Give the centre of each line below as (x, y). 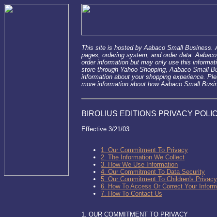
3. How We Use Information (139, 164)
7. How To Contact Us (132, 194)
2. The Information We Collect (143, 157)
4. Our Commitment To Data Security (153, 172)
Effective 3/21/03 (105, 129)
